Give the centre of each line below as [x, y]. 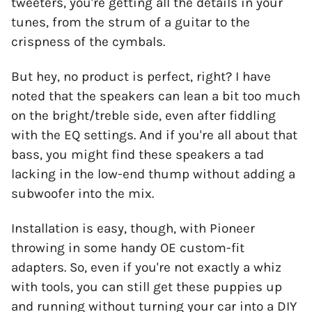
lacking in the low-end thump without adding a [153, 174]
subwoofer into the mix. [84, 194]
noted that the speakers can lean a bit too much [156, 96]
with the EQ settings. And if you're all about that [154, 135]
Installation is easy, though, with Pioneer [133, 229]
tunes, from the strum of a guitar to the [131, 23]
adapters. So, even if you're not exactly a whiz [146, 268]
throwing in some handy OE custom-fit [128, 248]
